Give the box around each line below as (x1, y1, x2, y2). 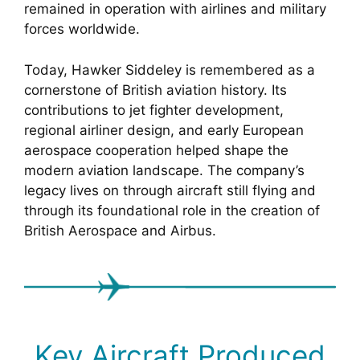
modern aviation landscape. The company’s (24, 162, 305, 178)
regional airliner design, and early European (24, 121, 304, 138)
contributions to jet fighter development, (24, 101, 284, 118)
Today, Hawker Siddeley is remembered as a (24, 61, 315, 78)
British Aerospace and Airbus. (24, 222, 216, 239)
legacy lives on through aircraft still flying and (24, 182, 316, 198)
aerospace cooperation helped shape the (24, 141, 288, 158)
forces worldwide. (24, 21, 140, 38)
